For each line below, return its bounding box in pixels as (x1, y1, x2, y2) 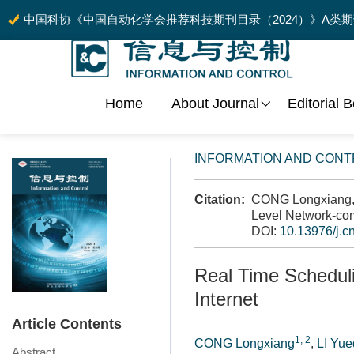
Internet (194, 288, 258, 310)
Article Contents (12, 316, 122, 333)
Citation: (194, 193, 245, 206)
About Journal (171, 96, 259, 111)
